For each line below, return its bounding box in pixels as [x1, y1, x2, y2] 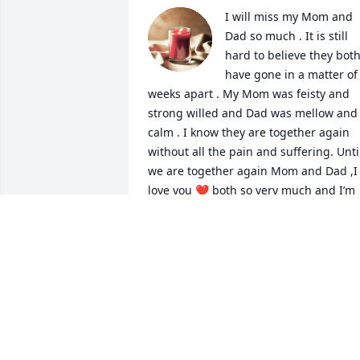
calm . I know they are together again [148, 125, 350, 141]
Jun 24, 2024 [148, 255, 214, 271]
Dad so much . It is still [225, 28, 348, 44]
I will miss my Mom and [225, 9, 353, 25]
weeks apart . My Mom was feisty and [148, 86, 350, 102]
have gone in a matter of [225, 67, 358, 83]
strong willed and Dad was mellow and [148, 105, 358, 121]
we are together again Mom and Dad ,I [148, 163, 358, 179]
